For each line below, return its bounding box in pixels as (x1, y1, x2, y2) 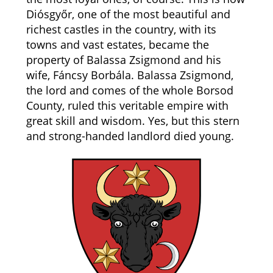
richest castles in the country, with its (26, 22, 216, 37)
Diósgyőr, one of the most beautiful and (26, 7, 230, 21)
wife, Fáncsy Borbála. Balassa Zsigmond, (26, 68, 233, 82)
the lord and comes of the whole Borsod (26, 83, 233, 97)
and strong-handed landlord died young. (26, 129, 234, 143)
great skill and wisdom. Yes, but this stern (26, 113, 239, 128)
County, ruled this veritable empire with (26, 98, 229, 113)
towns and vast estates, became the (26, 37, 209, 52)
